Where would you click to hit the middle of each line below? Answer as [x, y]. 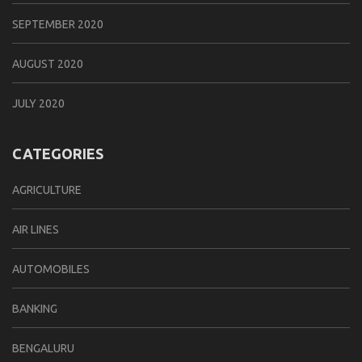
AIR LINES [36, 229]
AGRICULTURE [47, 189]
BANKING [35, 308]
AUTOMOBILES [51, 269]
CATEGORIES [58, 153]
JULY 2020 [38, 103]
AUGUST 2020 [48, 63]
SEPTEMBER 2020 [58, 24]
